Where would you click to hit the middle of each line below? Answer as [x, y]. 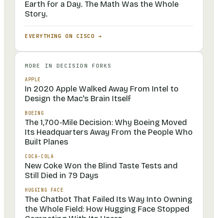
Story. [36, 14]
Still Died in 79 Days [62, 176]
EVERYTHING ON [51, 36]
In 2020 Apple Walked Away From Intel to [102, 89]
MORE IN [41, 66]
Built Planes [46, 142]
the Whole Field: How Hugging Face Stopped [107, 209]
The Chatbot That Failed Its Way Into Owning [109, 200]
